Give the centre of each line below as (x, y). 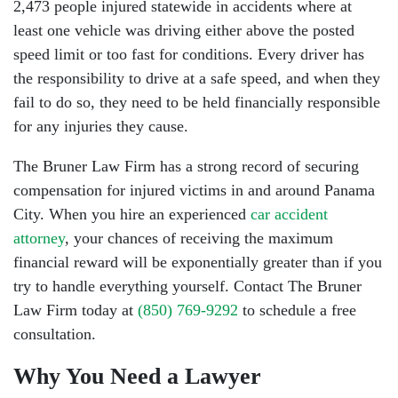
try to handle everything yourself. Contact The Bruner (187, 286)
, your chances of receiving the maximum (199, 238)
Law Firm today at (76, 310)
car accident (289, 214)
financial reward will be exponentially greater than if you (198, 262)
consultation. (55, 334)
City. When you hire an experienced (132, 214)
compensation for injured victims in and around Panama (194, 190)
